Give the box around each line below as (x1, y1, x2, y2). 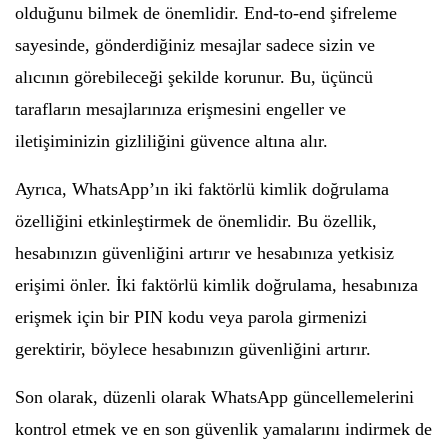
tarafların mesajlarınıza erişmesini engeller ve (15, 99, 346, 119)
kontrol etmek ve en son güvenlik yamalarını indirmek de (15, 419, 432, 439)
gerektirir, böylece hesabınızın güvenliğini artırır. (15, 339, 371, 359)
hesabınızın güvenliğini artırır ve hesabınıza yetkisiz (15, 243, 394, 263)
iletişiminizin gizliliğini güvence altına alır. (15, 131, 328, 151)
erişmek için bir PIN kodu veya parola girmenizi (15, 307, 367, 327)
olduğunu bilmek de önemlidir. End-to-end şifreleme (15, 3, 397, 23)
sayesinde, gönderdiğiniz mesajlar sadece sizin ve (15, 35, 375, 55)
